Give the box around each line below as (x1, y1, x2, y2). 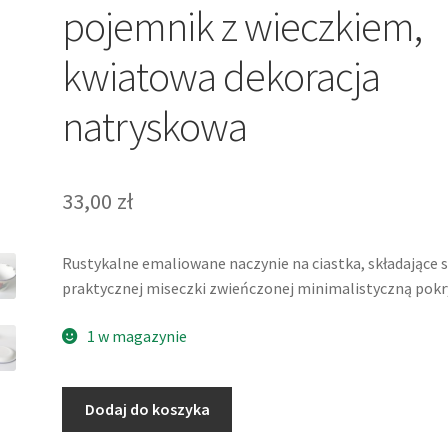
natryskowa (62, 99, 248, 152)
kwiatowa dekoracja (62, 49, 381, 102)
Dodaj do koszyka (84, 399, 210, 420)
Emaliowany (61, 413, 146, 434)
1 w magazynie (86, 325, 187, 346)
